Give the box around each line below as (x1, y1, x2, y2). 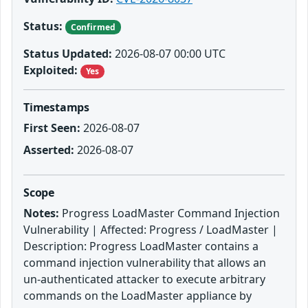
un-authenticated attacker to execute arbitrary (23, 271, 265, 287)
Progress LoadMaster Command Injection (59, 205, 280, 221)
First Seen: (23, 120, 80, 135)
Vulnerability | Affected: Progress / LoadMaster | (23, 221, 278, 237)
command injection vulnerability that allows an (23, 254, 266, 270)
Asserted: (23, 142, 74, 157)
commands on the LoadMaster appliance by (23, 287, 252, 303)
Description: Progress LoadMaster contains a (23, 238, 258, 254)
